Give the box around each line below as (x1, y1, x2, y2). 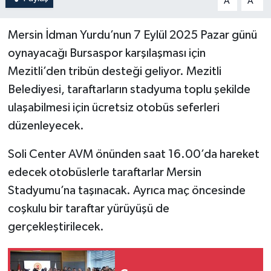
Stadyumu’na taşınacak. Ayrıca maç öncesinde (7, 184, 246, 197)
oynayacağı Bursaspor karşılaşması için (7, 47, 206, 59)
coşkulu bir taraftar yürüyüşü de (7, 202, 169, 215)
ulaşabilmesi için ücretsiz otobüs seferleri (7, 101, 220, 114)
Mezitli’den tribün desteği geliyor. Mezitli (7, 65, 221, 77)
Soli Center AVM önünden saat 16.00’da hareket (7, 148, 260, 160)
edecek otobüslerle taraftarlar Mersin (7, 166, 201, 178)
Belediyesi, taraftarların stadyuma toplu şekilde (7, 83, 250, 96)
